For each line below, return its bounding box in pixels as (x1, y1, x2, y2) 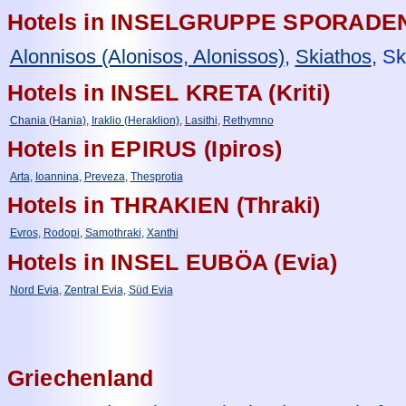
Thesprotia (130, 169, 183, 183)
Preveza (83, 169, 125, 183)
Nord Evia (9, 283, 59, 296)
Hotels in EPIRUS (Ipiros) (6, 136, 283, 161)
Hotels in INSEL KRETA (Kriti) (6, 80, 331, 105)
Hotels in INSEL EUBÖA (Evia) (6, 249, 337, 275)
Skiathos (295, 45, 372, 69)
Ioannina (34, 169, 79, 183)
